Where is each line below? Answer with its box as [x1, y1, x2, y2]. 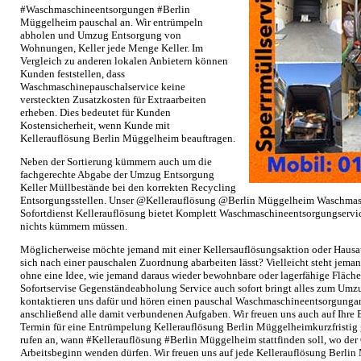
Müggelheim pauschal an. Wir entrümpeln [20, 16, 203, 28]
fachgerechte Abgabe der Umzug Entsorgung [20, 168, 214, 180]
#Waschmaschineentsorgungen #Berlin [20, 3, 190, 15]
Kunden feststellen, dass [20, 68, 125, 80]
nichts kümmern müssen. [20, 220, 127, 232]
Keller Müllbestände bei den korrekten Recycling [20, 181, 236, 193]
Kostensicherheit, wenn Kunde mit [20, 119, 170, 131]
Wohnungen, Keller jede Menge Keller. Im [20, 42, 203, 54]
